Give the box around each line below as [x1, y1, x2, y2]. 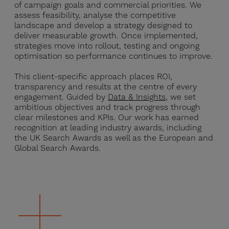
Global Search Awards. [14, 143, 101, 153]
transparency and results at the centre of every [14, 82, 197, 92]
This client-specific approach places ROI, [14, 72, 172, 82]
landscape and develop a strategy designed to [14, 20, 192, 31]
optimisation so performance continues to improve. [14, 51, 213, 61]
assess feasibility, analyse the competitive [14, 10, 176, 20]
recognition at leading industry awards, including [14, 123, 201, 133]
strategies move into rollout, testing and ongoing [14, 41, 199, 51]
